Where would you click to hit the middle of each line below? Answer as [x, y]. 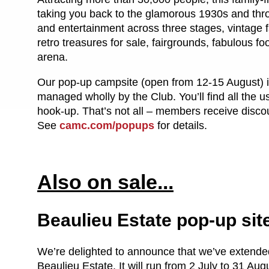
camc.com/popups [107, 125]
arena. [54, 57]
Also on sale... [105, 182]
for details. [182, 125]
